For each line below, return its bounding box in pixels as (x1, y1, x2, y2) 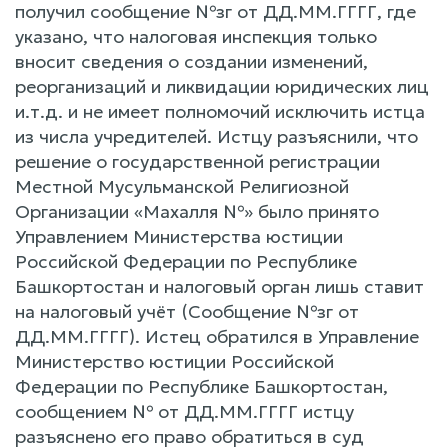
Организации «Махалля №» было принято (15, 199, 379, 223)
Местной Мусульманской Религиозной (15, 174, 349, 198)
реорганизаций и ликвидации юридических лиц (15, 74, 429, 98)
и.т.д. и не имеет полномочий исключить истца (15, 99, 425, 123)
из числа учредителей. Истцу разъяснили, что (15, 124, 418, 148)
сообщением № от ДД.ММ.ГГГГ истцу (15, 399, 354, 423)
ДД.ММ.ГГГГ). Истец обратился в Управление (15, 324, 419, 348)
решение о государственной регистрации (15, 149, 380, 173)
